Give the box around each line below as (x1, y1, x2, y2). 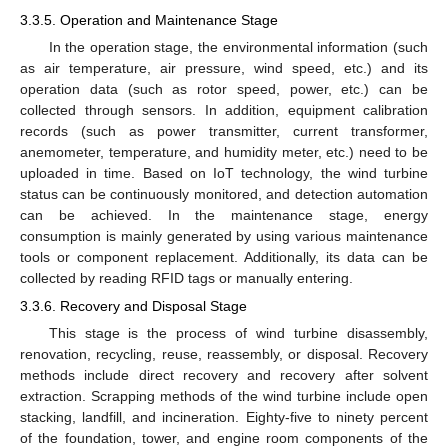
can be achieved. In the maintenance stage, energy (20, 206, 428, 223)
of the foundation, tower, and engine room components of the (20, 429, 428, 446)
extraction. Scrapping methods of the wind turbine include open (20, 387, 428, 404)
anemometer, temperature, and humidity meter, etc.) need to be (20, 143, 428, 160)
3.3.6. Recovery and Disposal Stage (20, 297, 247, 314)
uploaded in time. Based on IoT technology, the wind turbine (20, 164, 428, 181)
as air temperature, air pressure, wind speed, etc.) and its (20, 59, 428, 76)
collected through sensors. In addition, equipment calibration (20, 101, 428, 118)
